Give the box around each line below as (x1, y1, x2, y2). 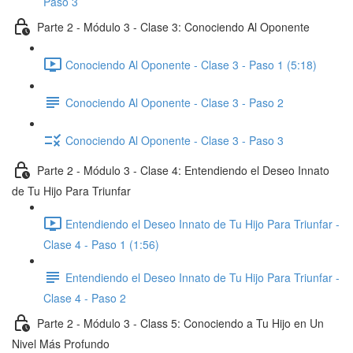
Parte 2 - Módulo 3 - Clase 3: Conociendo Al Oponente (37, 18, 310, 35)
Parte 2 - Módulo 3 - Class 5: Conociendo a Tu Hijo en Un (37, 314, 324, 331)
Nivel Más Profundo (12, 336, 110, 351)
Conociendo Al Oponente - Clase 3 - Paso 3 (65, 132, 284, 148)
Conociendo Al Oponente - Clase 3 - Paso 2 (65, 94, 284, 110)
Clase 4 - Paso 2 (43, 290, 126, 306)
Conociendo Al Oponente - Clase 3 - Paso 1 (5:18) (65, 56, 317, 72)
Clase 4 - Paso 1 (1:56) (43, 236, 159, 252)
